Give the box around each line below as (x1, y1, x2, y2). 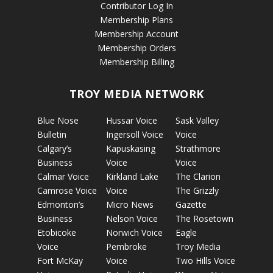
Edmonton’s (37, 199, 84, 210)
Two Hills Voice (175, 255, 235, 266)
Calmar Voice (37, 171, 89, 182)
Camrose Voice (37, 185, 97, 196)
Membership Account (94, 28, 179, 40)
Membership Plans (100, 14, 173, 26)
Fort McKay (37, 255, 83, 266)
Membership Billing (99, 56, 174, 68)
